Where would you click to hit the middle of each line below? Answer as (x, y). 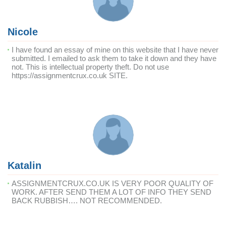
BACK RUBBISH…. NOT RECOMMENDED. (87, 201)
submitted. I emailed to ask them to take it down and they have (114, 58)
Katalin (24, 165)
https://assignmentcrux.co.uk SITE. (70, 75)
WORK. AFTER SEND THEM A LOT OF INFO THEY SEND (111, 192)
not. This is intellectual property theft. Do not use (90, 67)
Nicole (23, 32)
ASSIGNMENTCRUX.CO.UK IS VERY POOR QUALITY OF (112, 183)
